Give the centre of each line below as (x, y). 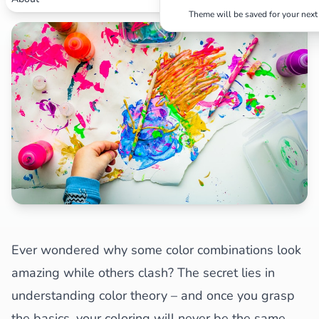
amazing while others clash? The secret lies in (143, 273)
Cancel (292, 41)
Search (239, 41)
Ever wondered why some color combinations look (156, 250)
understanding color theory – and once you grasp (153, 296)
